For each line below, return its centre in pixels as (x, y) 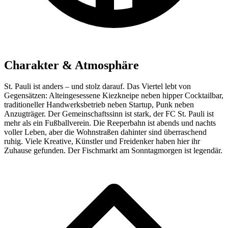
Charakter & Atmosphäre (72, 65)
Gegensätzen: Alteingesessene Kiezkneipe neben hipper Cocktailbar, (114, 96)
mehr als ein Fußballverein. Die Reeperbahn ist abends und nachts (110, 123)
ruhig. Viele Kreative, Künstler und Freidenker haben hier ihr (102, 141)
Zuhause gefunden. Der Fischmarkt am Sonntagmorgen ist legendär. (113, 151)
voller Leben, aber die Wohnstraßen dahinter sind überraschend (105, 132)
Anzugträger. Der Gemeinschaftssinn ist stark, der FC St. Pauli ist (109, 114)
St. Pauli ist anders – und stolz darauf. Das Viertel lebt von (97, 87)
